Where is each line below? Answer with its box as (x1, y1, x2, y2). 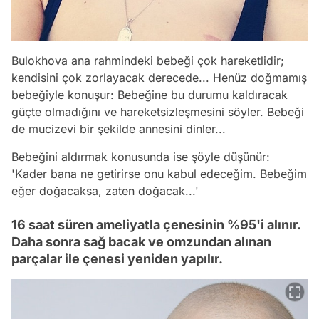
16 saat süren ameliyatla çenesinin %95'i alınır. (11, 216, 300, 232)
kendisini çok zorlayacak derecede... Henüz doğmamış (11, 70, 307, 85)
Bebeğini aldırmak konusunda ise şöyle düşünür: (11, 149, 270, 164)
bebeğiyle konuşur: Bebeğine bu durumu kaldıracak (11, 87, 288, 102)
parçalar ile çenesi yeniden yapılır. (11, 251, 223, 266)
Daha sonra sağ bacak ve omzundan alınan (11, 234, 271, 249)
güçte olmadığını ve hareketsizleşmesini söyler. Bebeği (11, 104, 304, 119)
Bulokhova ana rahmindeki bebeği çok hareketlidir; (11, 53, 284, 68)
